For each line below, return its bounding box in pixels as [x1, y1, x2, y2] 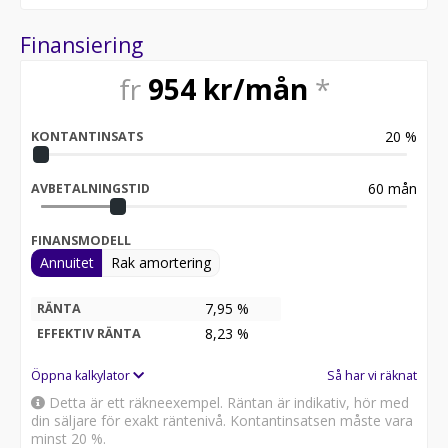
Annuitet [40, 252, 94, 272]
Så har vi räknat [327, 366, 417, 384]
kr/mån [195, 70, 315, 108]
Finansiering [20, 31, 143, 59]
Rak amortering [111, 252, 211, 272]
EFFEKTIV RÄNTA [37, 324, 141, 342]
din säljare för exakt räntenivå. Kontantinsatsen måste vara [31, 410, 413, 430]
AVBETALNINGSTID [31, 179, 150, 197]
